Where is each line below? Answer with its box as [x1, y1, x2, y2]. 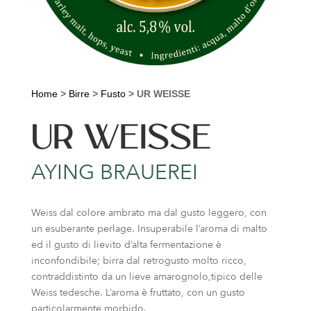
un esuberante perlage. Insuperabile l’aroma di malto [31, 221, 267, 235]
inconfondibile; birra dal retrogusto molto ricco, [31, 253, 246, 267]
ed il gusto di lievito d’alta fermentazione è [31, 237, 221, 251]
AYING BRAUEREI [31, 158, 198, 187]
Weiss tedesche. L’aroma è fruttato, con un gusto [31, 285, 245, 299]
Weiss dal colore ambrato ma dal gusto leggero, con [31, 205, 267, 219]
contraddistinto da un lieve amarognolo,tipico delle [31, 269, 262, 283]
